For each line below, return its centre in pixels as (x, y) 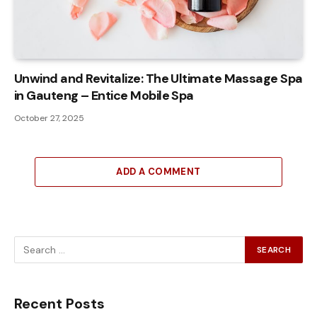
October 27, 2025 (49, 119)
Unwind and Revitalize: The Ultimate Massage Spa (158, 79)
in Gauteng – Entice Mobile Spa (104, 96)
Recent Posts (59, 304)
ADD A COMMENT (158, 172)
